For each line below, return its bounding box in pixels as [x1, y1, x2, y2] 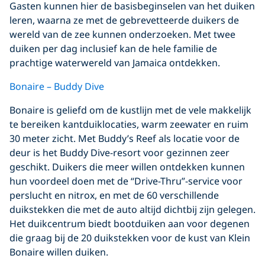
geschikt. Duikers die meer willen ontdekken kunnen [9, 160, 245, 173]
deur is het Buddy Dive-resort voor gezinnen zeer [9, 146, 230, 159]
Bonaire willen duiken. [9, 245, 108, 258]
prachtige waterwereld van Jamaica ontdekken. [9, 56, 220, 69]
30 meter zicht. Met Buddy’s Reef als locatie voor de [9, 131, 240, 145]
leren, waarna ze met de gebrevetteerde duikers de [9, 13, 239, 27]
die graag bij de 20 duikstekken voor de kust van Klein [9, 231, 250, 244]
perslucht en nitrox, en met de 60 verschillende [9, 188, 219, 202]
